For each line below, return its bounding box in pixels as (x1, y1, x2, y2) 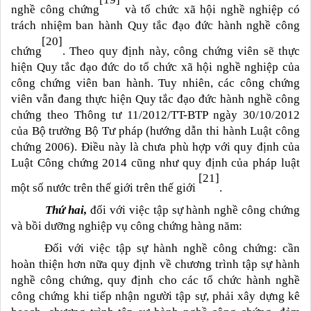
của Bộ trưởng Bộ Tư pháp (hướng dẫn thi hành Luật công (11, 124, 300, 137)
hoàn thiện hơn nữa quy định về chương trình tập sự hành (11, 258, 300, 271)
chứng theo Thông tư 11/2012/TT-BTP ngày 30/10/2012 (11, 108, 300, 121)
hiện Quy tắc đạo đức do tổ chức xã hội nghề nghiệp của (11, 60, 300, 74)
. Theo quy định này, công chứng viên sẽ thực (62, 44, 300, 58)
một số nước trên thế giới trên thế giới (11, 181, 199, 195)
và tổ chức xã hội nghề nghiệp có (120, 3, 301, 17)
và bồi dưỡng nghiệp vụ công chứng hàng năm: (11, 219, 242, 233)
